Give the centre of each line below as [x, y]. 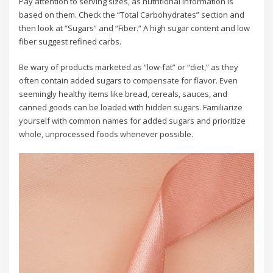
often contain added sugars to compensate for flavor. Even [129, 80]
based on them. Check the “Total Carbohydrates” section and [132, 14]
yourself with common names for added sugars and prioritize [133, 120]
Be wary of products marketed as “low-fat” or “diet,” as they [129, 67]
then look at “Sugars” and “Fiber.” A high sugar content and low [135, 28]
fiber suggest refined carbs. [70, 41]
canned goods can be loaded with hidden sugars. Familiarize [131, 107]
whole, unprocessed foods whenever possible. [106, 134]
